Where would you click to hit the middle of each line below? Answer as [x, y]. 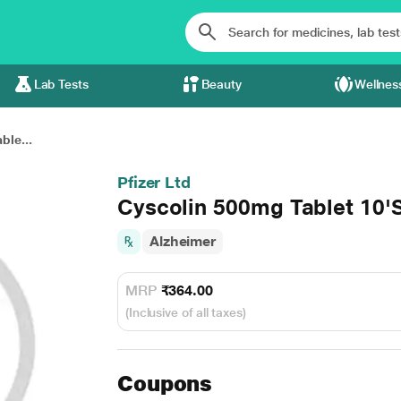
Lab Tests [61, 84]
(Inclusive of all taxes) [185, 312]
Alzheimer [183, 241]
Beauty [222, 84]
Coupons [165, 384]
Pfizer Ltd [154, 182]
